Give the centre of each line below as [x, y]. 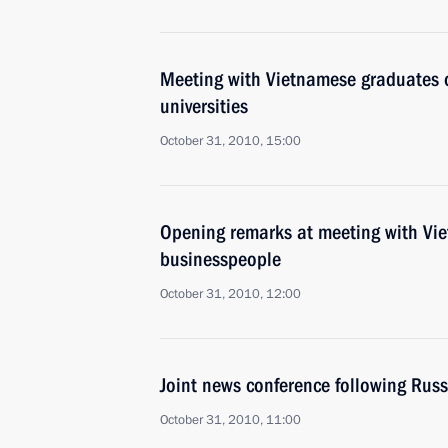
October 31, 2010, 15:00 [230, 141]
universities [204, 106]
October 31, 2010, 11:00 [230, 420]
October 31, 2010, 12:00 [230, 294]
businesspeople [220, 259]
